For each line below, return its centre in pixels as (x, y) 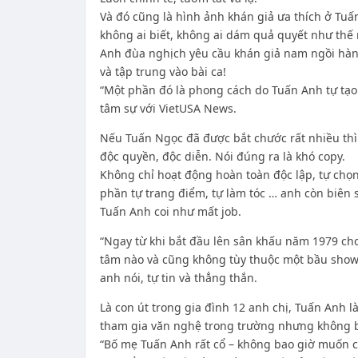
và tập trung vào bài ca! (163, 72)
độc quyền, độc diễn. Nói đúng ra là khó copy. (222, 156)
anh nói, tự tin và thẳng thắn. (178, 278)
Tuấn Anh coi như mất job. (170, 211)
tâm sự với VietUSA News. (168, 108)
